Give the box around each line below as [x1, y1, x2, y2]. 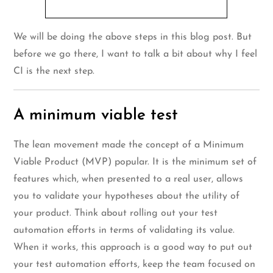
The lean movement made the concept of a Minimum [13, 140, 244, 151]
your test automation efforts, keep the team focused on [13, 260, 256, 270]
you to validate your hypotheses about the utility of [13, 191, 240, 202]
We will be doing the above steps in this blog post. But [13, 32, 252, 43]
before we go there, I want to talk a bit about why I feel [13, 49, 258, 60]
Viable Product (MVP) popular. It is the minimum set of [13, 157, 257, 168]
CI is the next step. [13, 66, 95, 77]
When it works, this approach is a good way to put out [13, 243, 253, 253]
